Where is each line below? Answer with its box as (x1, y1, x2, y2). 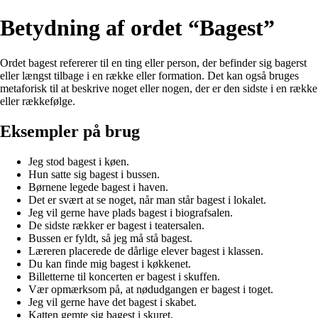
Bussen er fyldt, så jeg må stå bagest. (28, 231, 192, 244)
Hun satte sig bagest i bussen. (28, 168, 160, 180)
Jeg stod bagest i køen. (28, 155, 129, 168)
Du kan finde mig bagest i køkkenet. (28, 257, 191, 270)
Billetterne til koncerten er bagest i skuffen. (28, 270, 220, 283)
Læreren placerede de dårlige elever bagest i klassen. (28, 244, 263, 257)
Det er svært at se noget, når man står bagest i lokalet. (28, 193, 266, 206)
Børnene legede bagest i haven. (28, 180, 168, 193)
